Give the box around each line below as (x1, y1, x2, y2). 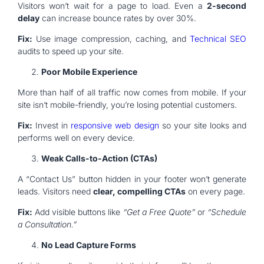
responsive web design (71, 120, 159, 130)
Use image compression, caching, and (32, 33, 190, 44)
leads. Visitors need (17, 186, 93, 196)
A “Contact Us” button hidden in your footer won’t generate (17, 173, 247, 184)
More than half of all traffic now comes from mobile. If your (17, 87, 247, 97)
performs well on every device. (17, 132, 135, 143)
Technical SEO (190, 33, 247, 44)
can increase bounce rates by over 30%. (39, 12, 196, 23)
